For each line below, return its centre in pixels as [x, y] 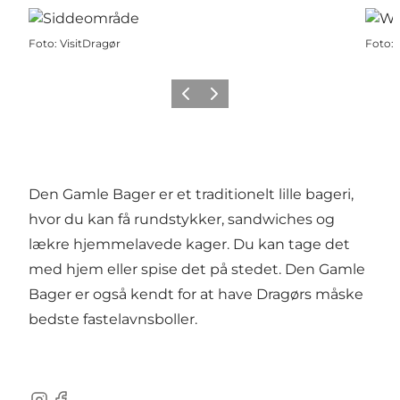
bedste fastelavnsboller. [113, 320]
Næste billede [241, 99]
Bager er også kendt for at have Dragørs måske [196, 295]
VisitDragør [90, 44]
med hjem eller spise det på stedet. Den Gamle [197, 270]
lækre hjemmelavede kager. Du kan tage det [189, 245]
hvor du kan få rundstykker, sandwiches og [182, 220]
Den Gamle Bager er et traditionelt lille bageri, [191, 195]
